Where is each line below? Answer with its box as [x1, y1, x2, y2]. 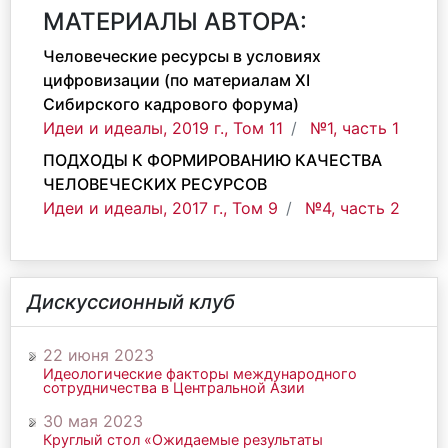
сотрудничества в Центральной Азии [43, 379, 305, 396]
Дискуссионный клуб [27, 290, 235, 314]
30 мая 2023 [43, 411, 143, 431]
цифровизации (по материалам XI [43, 70, 310, 90]
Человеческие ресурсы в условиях [43, 46, 321, 66]
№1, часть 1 [310, 118, 399, 138]
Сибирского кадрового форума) [43, 94, 299, 114]
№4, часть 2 [305, 198, 400, 218]
